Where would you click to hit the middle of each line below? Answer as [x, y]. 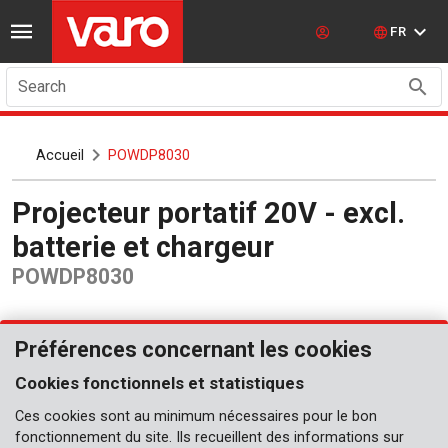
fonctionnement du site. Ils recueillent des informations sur [209, 437]
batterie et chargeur [143, 246]
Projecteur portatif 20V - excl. [21, 212]
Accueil [60, 155]
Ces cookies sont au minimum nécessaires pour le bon [196, 416]
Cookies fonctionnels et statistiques [159, 383]
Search [42, 86]
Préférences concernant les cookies [193, 349]
